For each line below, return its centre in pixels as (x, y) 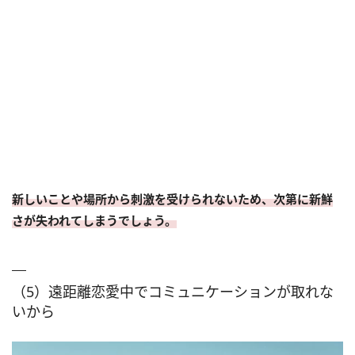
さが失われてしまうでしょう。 (94, 221)
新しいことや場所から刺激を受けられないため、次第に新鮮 (172, 199)
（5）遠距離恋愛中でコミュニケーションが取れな (173, 292)
